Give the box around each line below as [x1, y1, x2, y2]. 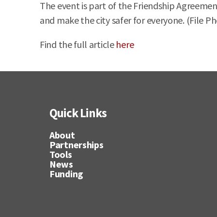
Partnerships [49, 139, 104, 151]
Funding [49, 168, 83, 180]
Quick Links [49, 105, 107, 121]
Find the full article [40, 38, 116, 51]
